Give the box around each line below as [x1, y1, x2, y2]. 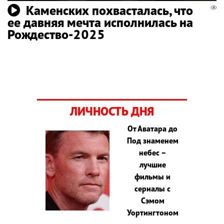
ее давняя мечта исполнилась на [7, 13, 193, 30]
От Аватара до [127, 123, 178, 133]
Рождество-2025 [7, 25, 105, 42]
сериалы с [134, 183, 171, 193]
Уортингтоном [126, 207, 178, 217]
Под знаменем [126, 135, 178, 145]
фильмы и [134, 171, 171, 181]
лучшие [139, 159, 166, 169]
